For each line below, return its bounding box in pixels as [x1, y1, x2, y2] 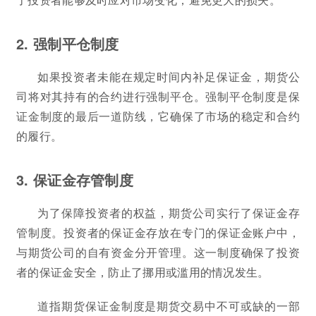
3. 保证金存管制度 [16, 169, 133, 190]
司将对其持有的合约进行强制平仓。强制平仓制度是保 [16, 87, 300, 104]
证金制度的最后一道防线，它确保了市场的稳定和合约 [16, 107, 300, 124]
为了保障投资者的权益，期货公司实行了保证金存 [37, 204, 300, 221]
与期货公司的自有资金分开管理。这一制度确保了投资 [16, 243, 300, 260]
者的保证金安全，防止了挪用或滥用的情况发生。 [16, 263, 269, 280]
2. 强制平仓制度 [16, 32, 119, 54]
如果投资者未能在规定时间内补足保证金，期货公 [37, 68, 300, 85]
